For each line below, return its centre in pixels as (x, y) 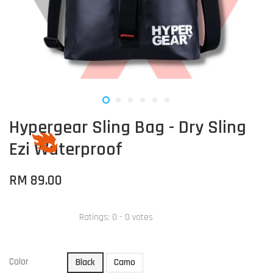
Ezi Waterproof (66, 149)
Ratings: (96, 217)
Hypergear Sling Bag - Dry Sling (128, 127)
